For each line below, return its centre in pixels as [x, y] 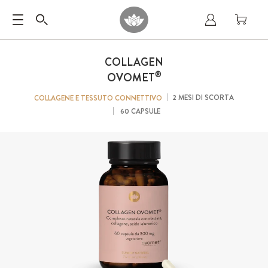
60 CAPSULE [139, 111]
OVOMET [131, 78]
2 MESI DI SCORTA [203, 98]
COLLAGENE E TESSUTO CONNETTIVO [98, 98]
